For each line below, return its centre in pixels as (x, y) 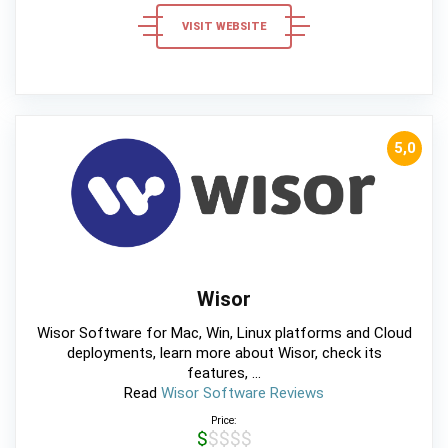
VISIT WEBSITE (224, 26)
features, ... (224, 373)
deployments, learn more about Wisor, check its (224, 353)
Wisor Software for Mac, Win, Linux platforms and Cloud (224, 333)
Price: (224, 421)
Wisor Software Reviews (242, 393)
